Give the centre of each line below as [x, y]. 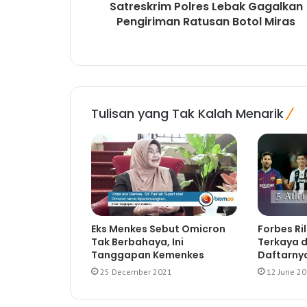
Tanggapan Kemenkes [148, 255]
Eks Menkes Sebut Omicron [158, 229]
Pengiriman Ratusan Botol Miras [206, 22]
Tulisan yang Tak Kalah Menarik [187, 114]
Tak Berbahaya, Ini [137, 242]
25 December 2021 [136, 272]
